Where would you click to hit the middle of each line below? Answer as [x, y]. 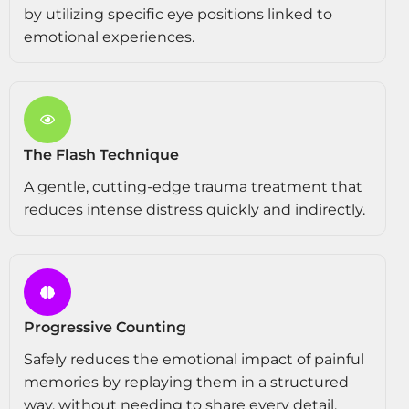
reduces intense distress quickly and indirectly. [194, 210]
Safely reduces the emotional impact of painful [194, 360]
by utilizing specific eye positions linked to [178, 15]
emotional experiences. [109, 37]
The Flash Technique [101, 155]
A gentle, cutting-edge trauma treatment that [193, 187]
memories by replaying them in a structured [186, 383]
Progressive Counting [105, 328]
